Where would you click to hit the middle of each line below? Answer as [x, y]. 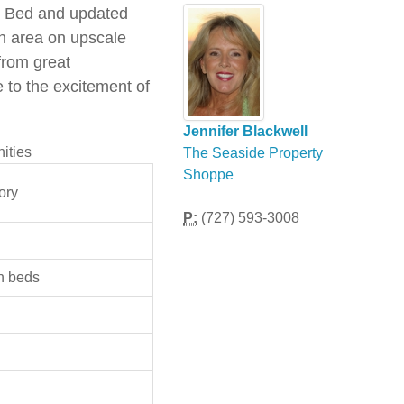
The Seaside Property [253, 152]
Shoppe [209, 174]
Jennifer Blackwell [246, 131]
